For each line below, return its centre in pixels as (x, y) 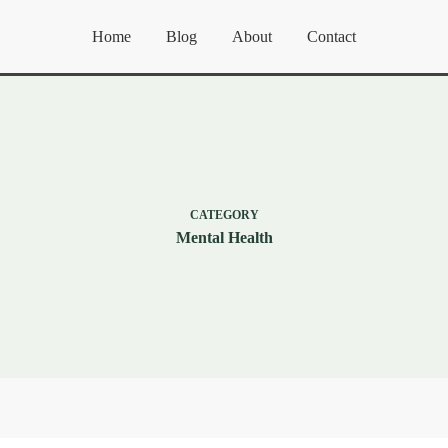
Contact (331, 36)
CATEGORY (224, 214)
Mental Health (224, 237)
